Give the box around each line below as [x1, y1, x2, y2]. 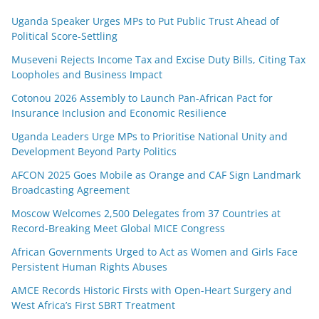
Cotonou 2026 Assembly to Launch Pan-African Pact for [11, 90, 273, 105]
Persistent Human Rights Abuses [11, 259, 167, 273]
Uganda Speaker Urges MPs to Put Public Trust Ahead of [11, 14, 279, 28]
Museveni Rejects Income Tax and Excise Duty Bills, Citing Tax [11, 52, 305, 66]
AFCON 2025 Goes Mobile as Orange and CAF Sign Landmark [11, 167, 300, 182]
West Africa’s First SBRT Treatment [11, 298, 175, 312]
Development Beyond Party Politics [11, 144, 177, 158]
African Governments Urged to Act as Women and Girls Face [11, 244, 298, 258]
